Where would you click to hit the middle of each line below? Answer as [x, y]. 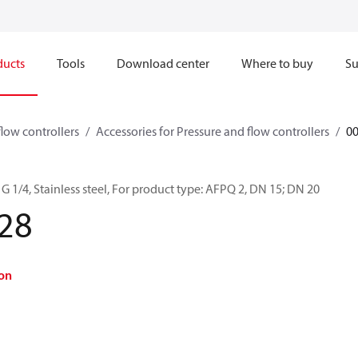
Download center [163, 63]
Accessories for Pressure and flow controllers [213, 131]
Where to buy [277, 63]
